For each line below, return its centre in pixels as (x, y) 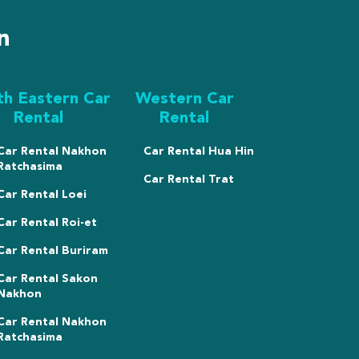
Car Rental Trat (188, 179)
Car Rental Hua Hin (198, 151)
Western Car (184, 99)
